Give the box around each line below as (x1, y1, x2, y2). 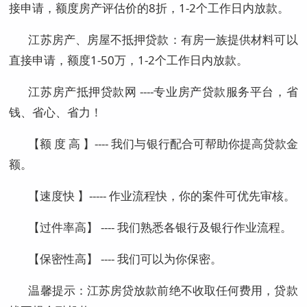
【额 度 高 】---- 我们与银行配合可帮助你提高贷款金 (28, 135, 298, 151)
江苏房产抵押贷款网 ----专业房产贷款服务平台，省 (28, 83, 298, 99)
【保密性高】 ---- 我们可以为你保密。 (28, 250, 223, 267)
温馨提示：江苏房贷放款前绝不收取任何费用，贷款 (28, 282, 298, 298)
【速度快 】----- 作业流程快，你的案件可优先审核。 (28, 187, 296, 204)
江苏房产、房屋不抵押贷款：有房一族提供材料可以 (28, 31, 298, 47)
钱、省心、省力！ (9, 103, 103, 120)
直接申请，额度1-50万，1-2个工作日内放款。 (9, 51, 249, 68)
